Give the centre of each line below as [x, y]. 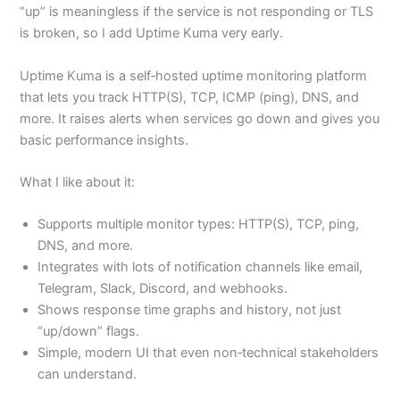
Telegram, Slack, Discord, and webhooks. [163, 289]
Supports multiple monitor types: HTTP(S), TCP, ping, [199, 225]
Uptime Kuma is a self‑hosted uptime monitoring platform [194, 75]
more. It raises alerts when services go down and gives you [200, 118]
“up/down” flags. [89, 332]
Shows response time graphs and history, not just [190, 310]
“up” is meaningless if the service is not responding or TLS [197, 12]
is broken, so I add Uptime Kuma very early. [152, 33]
